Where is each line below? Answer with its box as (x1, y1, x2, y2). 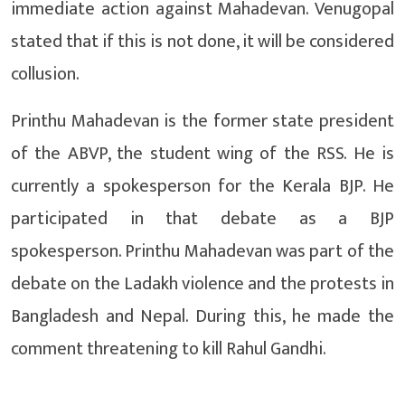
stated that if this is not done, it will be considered (11, 26, 394, 58)
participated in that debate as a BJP (11, 203, 394, 235)
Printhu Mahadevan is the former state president (11, 106, 394, 137)
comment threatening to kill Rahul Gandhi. (11, 334, 326, 365)
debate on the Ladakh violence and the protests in (11, 268, 394, 300)
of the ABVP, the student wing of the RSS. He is (11, 138, 394, 170)
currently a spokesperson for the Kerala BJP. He (11, 171, 394, 202)
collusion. (11, 59, 80, 90)
